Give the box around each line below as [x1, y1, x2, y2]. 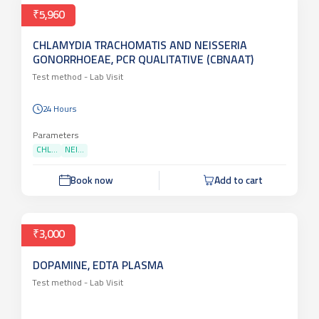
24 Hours [43, 105, 77, 114]
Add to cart [214, 175, 263, 187]
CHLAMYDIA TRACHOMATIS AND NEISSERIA [33, 41, 247, 52]
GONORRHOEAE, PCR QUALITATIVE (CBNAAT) [33, 55, 253, 66]
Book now [70, 175, 113, 187]
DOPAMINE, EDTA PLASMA [33, 260, 164, 272]
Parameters [33, 131, 79, 140]
